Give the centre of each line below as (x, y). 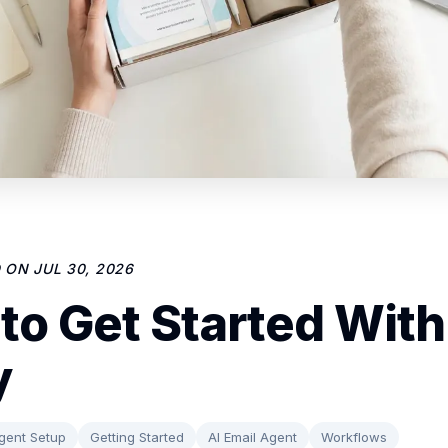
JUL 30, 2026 (83, 268)
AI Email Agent (252, 436)
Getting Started (137, 436)
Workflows (354, 436)
